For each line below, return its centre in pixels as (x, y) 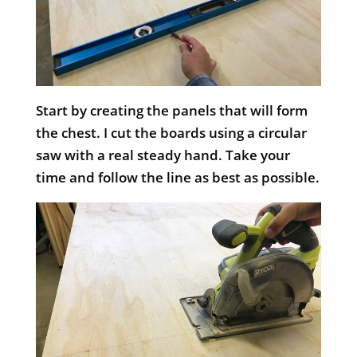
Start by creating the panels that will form (171, 111)
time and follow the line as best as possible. (177, 178)
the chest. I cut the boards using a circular (171, 133)
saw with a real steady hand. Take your (163, 155)
